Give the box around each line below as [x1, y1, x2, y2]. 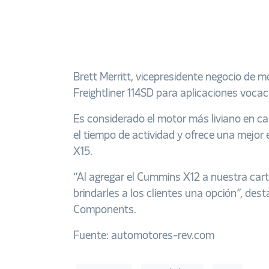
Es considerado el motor [73, 114, 189, 125]
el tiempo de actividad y [73, 130, 185, 142]
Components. [73, 205, 136, 216]
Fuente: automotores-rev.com [73, 231, 214, 242]
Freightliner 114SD [73, 88, 156, 100]
